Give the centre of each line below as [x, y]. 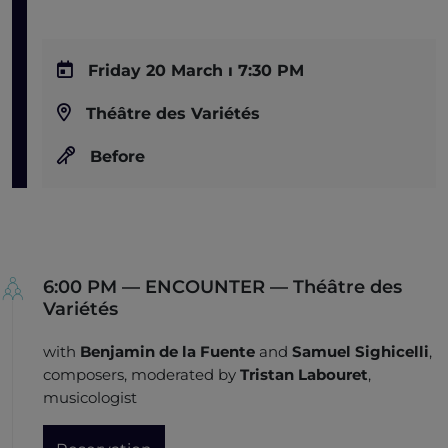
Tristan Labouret [304, 375]
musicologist [90, 398]
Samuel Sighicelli [360, 352]
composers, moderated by [141, 375]
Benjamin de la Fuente [169, 352]
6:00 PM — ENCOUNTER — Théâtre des [222, 287]
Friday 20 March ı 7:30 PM [193, 71]
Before [115, 157]
